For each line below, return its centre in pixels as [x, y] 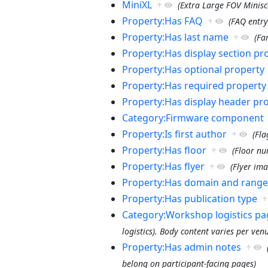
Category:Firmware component [193, 118]
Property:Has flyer [163, 166]
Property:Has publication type [189, 198]
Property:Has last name [175, 37]
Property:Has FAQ [162, 21]
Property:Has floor [164, 150]
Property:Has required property [194, 85]
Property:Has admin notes [181, 247]
